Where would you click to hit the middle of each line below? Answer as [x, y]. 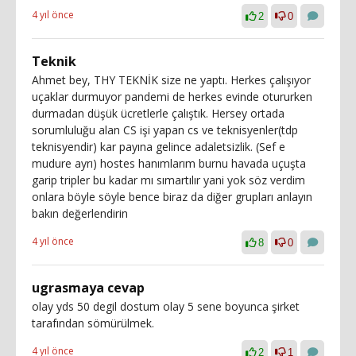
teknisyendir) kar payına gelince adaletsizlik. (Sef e [159, 146]
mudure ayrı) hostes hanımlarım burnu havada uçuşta [169, 163]
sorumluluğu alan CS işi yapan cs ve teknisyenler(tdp [165, 130]
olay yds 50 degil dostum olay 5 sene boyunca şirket [166, 306]
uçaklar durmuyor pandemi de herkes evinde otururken [172, 96]
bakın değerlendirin [80, 213]
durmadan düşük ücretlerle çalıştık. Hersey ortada [158, 113]
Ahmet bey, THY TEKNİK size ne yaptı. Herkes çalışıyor [171, 79]
